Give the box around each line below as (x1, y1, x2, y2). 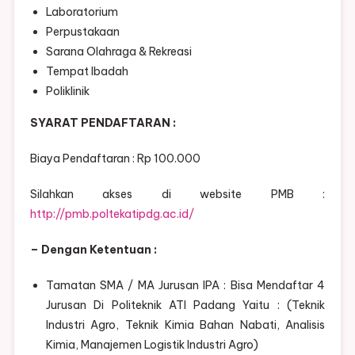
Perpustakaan (45, 25, 120, 40)
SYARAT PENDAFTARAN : (29, 116, 176, 131)
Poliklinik (45, 84, 90, 99)
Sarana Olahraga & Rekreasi (45, 44, 192, 59)
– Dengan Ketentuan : (29, 242, 157, 258)
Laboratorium (45, 5, 118, 20)
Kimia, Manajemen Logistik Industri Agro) (45, 338, 258, 353)
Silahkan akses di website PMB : (29, 187, 326, 202)
